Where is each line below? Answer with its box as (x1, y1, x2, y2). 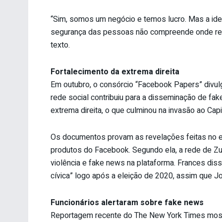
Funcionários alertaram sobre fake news (51, 196, 204, 209)
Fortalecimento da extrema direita (51, 65, 179, 78)
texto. (51, 39, 70, 51)
